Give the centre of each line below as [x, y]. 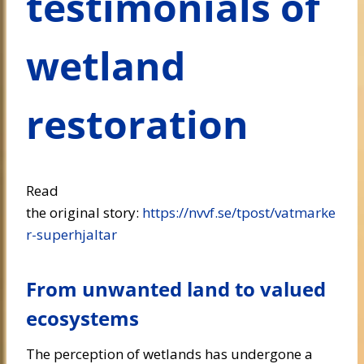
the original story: [84, 212]
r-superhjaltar [71, 234]
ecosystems [82, 318]
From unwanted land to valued [176, 289]
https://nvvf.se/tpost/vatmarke [239, 212]
